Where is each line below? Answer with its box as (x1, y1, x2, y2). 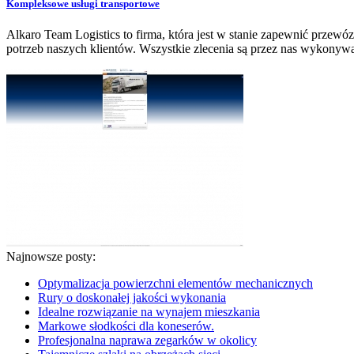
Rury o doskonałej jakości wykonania (38, 291, 226, 305)
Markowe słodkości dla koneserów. (38, 319, 214, 333)
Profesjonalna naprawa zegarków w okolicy (38, 333, 257, 348)
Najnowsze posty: (6, 250, 96, 264)
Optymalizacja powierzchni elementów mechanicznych (38, 277, 313, 291)
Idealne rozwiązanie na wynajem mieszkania (38, 305, 260, 319)
